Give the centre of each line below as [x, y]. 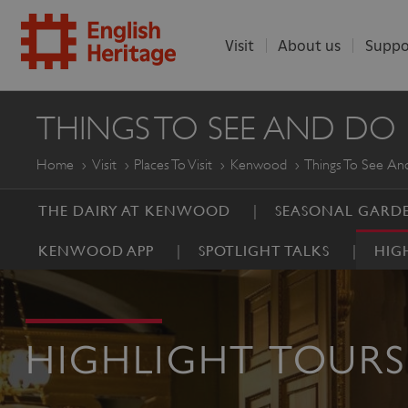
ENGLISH [94, 95]
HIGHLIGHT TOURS [215, 359]
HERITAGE [107, 146]
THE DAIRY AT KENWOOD [134, 210]
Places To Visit [173, 164]
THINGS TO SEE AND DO [216, 128]
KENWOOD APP [96, 250]
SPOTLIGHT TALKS [264, 250]
